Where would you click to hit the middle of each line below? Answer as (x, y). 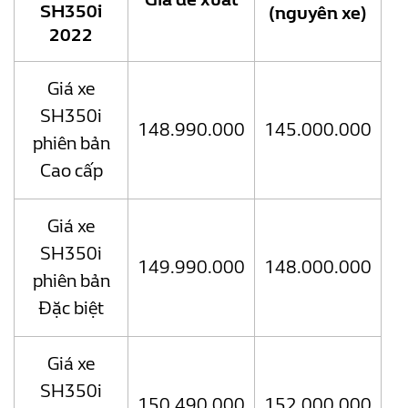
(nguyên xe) (318, 14)
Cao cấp (71, 171)
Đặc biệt (71, 309)
